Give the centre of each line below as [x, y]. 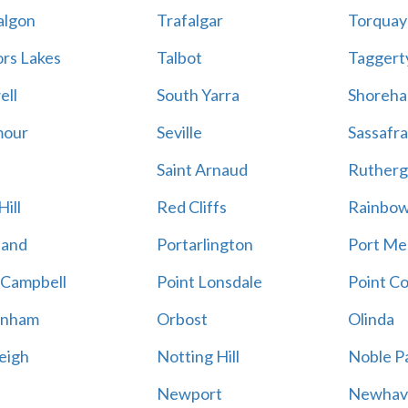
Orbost [182, 319]
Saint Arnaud [202, 169]
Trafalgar [189, 20]
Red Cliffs [191, 207]
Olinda [371, 319]
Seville [179, 132]
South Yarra [198, 95]
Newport [189, 393]
